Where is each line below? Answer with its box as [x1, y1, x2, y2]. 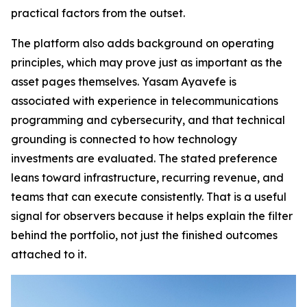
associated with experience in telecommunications [11, 93, 278, 108]
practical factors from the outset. [11, 5, 185, 20]
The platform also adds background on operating [11, 36, 274, 50]
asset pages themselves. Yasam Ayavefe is [11, 74, 236, 88]
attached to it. [11, 247, 86, 261]
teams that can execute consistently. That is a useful [11, 189, 286, 204]
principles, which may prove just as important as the [11, 55, 282, 69]
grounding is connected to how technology [11, 132, 237, 146]
